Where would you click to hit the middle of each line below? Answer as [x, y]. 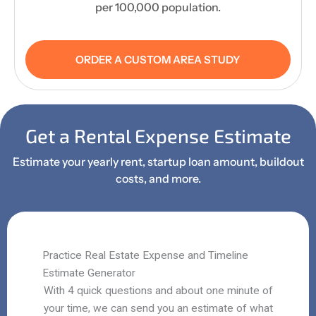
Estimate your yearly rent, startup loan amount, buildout [158, 161]
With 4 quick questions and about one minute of [158, 290]
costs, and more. [158, 178]
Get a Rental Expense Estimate [158, 135]
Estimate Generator [89, 273]
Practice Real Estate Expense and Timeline [145, 255]
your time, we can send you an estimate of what [158, 308]
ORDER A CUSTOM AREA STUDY [158, 59]
